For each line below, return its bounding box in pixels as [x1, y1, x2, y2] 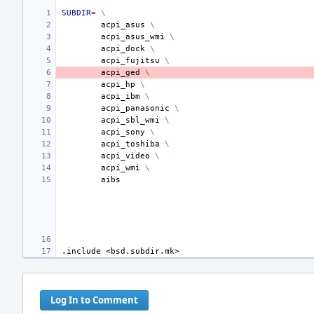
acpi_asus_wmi [101, 32, 165, 41]
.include [62, 247, 101, 256]
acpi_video [101, 151, 150, 161]
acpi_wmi [101, 163, 140, 172]
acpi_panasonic [101, 104, 170, 113]
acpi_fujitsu [101, 56, 160, 65]
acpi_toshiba [101, 139, 160, 149]
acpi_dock [101, 44, 145, 53]
